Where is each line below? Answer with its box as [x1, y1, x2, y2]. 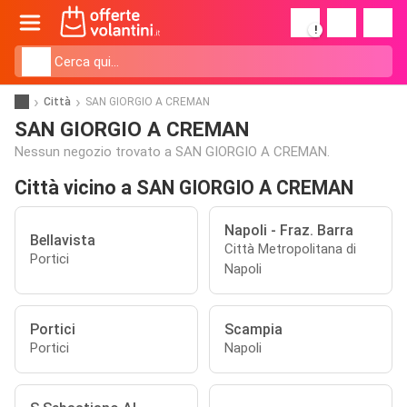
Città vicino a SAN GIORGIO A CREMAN [15, 176, 353, 199]
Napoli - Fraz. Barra [224, 222, 353, 239]
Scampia [224, 321, 283, 338]
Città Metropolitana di [224, 241, 356, 257]
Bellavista [30, 232, 95, 249]
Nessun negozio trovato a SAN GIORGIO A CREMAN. [15, 144, 330, 160]
